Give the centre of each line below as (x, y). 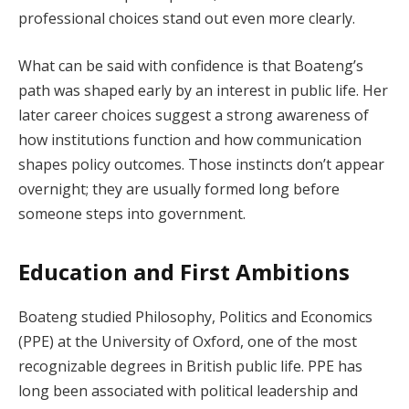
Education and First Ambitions (184, 271)
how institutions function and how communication (190, 139)
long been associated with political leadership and (188, 390)
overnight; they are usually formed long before (179, 189)
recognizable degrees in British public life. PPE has (190, 366)
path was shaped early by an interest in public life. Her (203, 90)
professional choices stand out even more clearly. (187, 18)
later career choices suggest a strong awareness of (194, 115)
